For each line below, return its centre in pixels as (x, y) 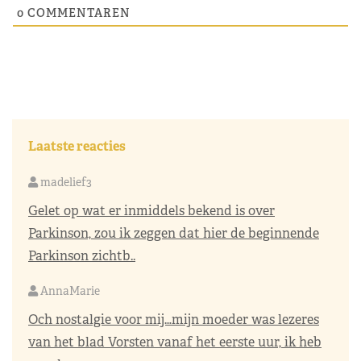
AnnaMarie (69, 291)
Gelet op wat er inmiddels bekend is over (151, 211)
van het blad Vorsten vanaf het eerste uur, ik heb (175, 342)
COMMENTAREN (77, 13)
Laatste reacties (77, 147)
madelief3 (65, 183)
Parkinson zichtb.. (82, 256)
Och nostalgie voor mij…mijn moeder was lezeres (174, 320)
